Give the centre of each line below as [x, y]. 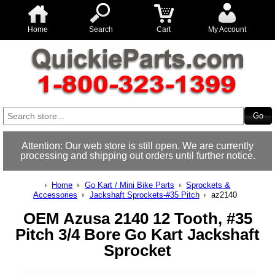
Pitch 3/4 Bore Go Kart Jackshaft [137, 235]
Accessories [56, 195]
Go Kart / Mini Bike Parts [129, 185]
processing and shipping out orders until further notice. [137, 156]
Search [101, 29]
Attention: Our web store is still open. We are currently [137, 146]
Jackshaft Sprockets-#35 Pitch [144, 195]
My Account [227, 29]
